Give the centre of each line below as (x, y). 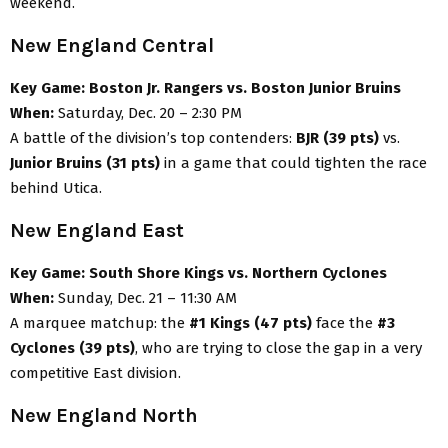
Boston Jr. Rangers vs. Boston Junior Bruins (245, 87)
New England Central (112, 45)
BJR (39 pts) (337, 137)
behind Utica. (56, 187)
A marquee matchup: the (99, 322)
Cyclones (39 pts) (72, 347)
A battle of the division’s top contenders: (153, 137)
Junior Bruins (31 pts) (85, 162)
